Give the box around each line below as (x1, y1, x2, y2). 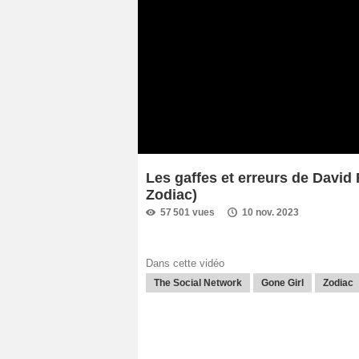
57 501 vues (160, 206, 215, 218)
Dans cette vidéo (146, 257, 224, 270)
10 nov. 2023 (242, 206, 299, 218)
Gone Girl (261, 277, 304, 289)
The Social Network (154, 277, 242, 289)
